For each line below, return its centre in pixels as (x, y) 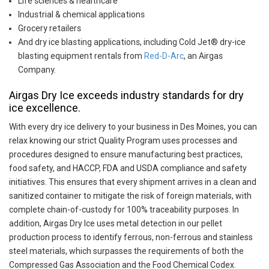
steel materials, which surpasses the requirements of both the (126, 251)
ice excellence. (45, 108)
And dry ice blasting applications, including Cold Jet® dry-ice (132, 42)
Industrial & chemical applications (81, 14)
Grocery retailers (50, 28)
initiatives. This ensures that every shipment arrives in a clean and (133, 182)
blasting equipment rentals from (81, 56)
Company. (37, 70)
